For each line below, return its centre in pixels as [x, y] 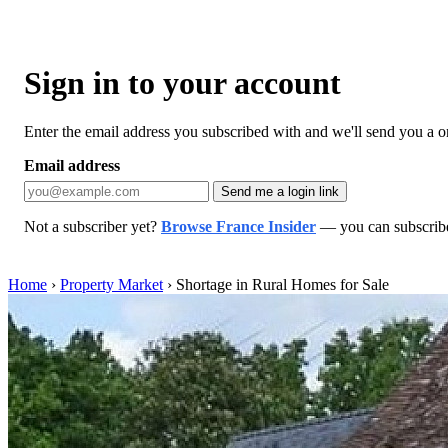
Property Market [111, 284]
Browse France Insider [238, 226]
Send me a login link [280, 191]
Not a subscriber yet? [92, 226]
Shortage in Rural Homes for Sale [282, 284]
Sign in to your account [182, 82]
